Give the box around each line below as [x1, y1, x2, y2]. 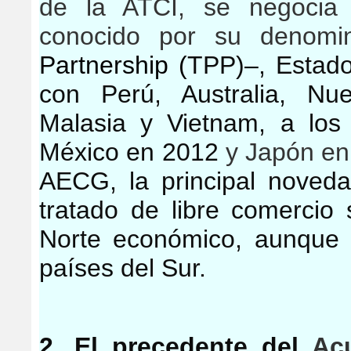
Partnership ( [39, 51, 187, 79]
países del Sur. [39, 254, 206, 282]
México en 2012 [39, 138, 219, 166]
